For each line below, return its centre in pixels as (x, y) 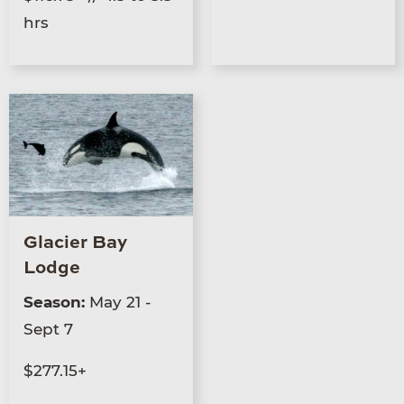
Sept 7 (48, 330)
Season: (56, 303)
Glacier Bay (75, 244)
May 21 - (120, 303)
